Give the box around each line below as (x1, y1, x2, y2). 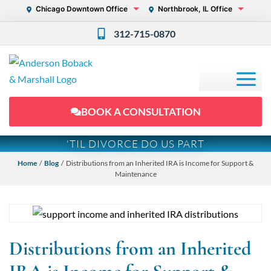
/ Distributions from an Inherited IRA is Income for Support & (59, 158, 253, 168)
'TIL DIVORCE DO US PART (67, 137, 204, 150)
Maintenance (114, 169, 157, 178)
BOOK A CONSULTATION (80, 105, 201, 118)
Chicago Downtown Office (36, 4, 128, 13)
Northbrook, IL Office (158, 4, 232, 13)
